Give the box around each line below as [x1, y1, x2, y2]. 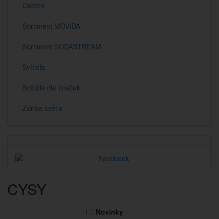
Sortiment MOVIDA [22, 21, 80, 31]
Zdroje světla [22, 103, 63, 113]
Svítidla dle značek [22, 83, 80, 92]
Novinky [96, 207, 123, 217]
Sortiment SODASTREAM [22, 42, 101, 51]
